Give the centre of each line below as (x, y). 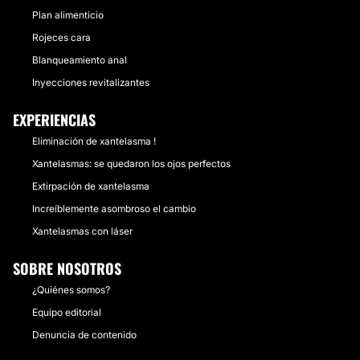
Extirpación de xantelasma (91, 186)
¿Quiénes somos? (71, 290)
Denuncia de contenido (84, 335)
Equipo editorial (67, 312)
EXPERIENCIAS (54, 120)
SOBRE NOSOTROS (67, 268)
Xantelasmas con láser (82, 231)
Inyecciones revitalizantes (91, 82)
